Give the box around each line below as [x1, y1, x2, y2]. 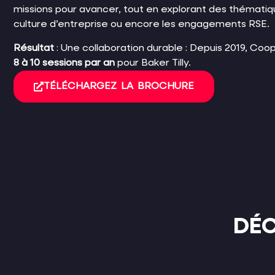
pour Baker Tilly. [115, 58, 191, 68]
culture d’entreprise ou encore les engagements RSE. [14, 20, 269, 30]
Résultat [14, 43, 54, 53]
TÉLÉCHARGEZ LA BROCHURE [44, 81, 194, 91]
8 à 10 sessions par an [14, 58, 115, 68]
